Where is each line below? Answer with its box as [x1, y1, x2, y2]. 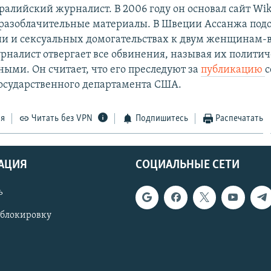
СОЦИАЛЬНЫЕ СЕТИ [135, 159, 240, 172]
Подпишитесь [135, 113, 188, 123]
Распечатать [215, 113, 264, 123]
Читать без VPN [31, 113, 93, 123]
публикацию [201, 64, 266, 76]
